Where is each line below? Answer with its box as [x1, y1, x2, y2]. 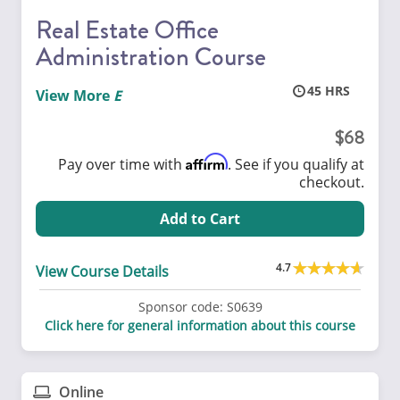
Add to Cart [160, 208, 240, 229]
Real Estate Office [36, 11, 219, 48]
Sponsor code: [137, 298, 223, 316]
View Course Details [36, 261, 169, 281]
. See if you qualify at [228, 154, 364, 174]
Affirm [186, 152, 228, 171]
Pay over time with [58, 154, 186, 174]
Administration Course [36, 37, 266, 75]
